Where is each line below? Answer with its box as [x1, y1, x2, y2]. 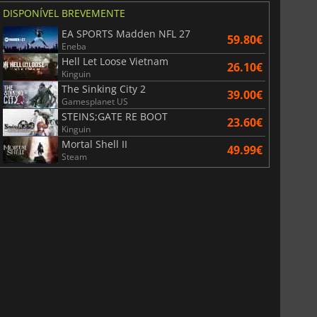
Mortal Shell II [61, 137, 127, 151]
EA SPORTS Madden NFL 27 [61, 26, 190, 40]
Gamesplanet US [61, 95, 128, 108]
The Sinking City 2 [61, 81, 146, 96]
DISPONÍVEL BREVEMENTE [2, 6, 125, 20]
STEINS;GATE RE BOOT [61, 109, 168, 123]
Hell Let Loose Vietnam [61, 54, 168, 68]
